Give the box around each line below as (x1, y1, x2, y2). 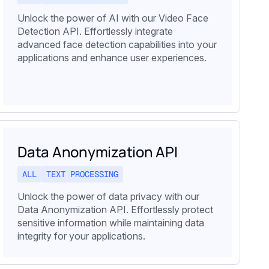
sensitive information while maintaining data (17, 217, 204, 229)
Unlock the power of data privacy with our (17, 190, 199, 203)
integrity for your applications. (17, 230, 145, 243)
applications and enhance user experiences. (17, 52, 207, 64)
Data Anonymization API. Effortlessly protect (17, 204, 213, 216)
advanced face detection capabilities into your (17, 38, 217, 51)
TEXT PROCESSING (46, 169, 118, 180)
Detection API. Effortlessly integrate (17, 25, 173, 38)
